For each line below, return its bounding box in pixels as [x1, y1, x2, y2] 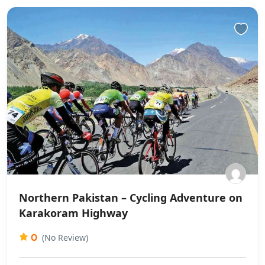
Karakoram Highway [19, 205, 128, 220]
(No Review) [42, 231, 88, 243]
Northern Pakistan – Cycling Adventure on [19, 190, 243, 205]
